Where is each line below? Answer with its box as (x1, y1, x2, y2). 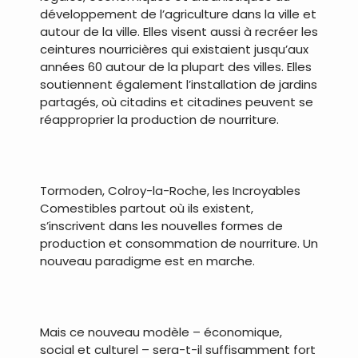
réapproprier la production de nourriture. (40, 110, 279, 128)
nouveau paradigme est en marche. (40, 252, 255, 269)
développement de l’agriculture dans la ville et (40, 5, 316, 22)
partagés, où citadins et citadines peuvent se (40, 93, 313, 110)
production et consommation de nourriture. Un (40, 234, 318, 252)
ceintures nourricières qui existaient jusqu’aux (40, 40, 308, 58)
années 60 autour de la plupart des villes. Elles (40, 58, 312, 75)
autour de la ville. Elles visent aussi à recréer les (40, 22, 318, 40)
